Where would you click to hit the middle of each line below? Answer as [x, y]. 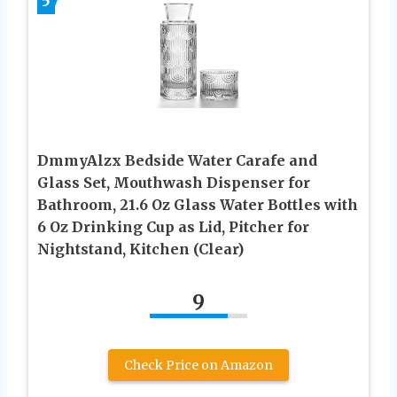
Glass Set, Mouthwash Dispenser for [174, 182]
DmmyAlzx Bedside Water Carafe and [177, 160]
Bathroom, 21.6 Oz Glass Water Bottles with [198, 204]
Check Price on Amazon [198, 365]
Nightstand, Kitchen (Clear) [140, 249]
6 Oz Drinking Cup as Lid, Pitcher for [173, 226]
